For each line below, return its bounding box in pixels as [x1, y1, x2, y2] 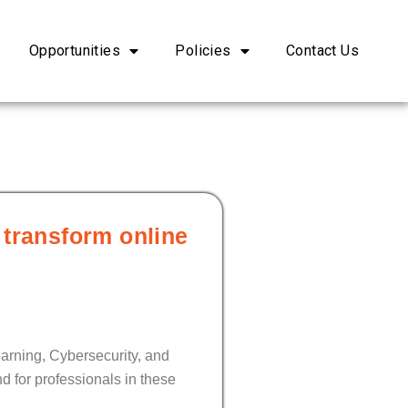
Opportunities [28, 42, 120, 60]
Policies [175, 42, 231, 60]
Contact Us [286, 42, 359, 60]
